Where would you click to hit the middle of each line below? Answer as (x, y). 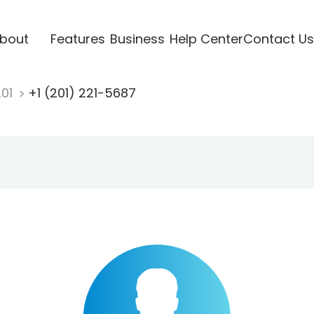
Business (137, 39)
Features (77, 39)
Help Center (206, 39)
